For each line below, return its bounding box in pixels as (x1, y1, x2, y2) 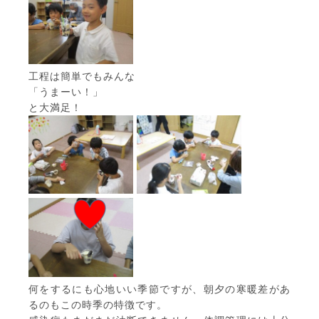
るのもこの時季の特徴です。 (28, 298, 167, 310)
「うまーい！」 (28, 85, 103, 98)
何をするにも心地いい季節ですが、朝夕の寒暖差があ (28, 283, 291, 295)
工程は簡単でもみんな (28, 70, 135, 82)
